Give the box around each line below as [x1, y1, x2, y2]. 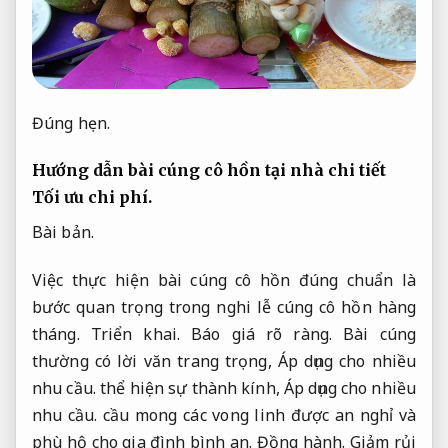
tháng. [32, 323, 91, 346]
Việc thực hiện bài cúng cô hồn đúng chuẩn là [32, 269, 416, 292]
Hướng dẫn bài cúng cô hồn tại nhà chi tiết [32, 160, 386, 181]
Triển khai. [90, 323, 180, 346]
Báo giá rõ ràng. [191, 323, 332, 346]
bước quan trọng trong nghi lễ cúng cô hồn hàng [32, 296, 416, 319]
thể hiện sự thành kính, [95, 377, 284, 400]
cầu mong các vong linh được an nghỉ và [97, 404, 416, 427]
